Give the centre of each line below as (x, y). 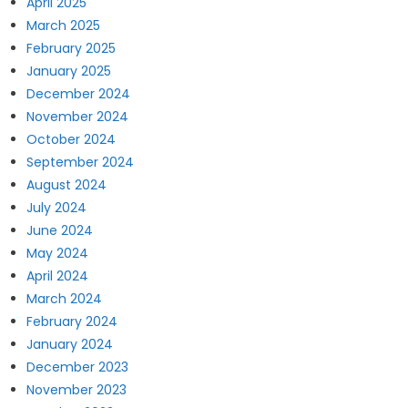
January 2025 (68, 71)
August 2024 (66, 185)
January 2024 (69, 345)
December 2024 (78, 94)
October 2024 (71, 140)
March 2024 (64, 299)
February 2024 (71, 322)
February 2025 (71, 49)
